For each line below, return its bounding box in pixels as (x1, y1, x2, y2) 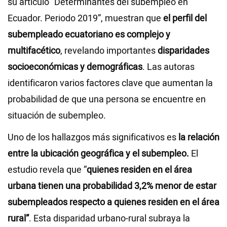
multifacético (8, 45, 60, 58)
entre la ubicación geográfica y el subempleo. (8, 147, 191, 161)
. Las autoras (142, 61, 195, 74)
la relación (178, 131, 219, 144)
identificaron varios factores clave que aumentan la (8, 77, 213, 90)
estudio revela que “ (8, 164, 87, 177)
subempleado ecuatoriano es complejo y (8, 28, 170, 42)
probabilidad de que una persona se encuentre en (8, 93, 206, 106)
